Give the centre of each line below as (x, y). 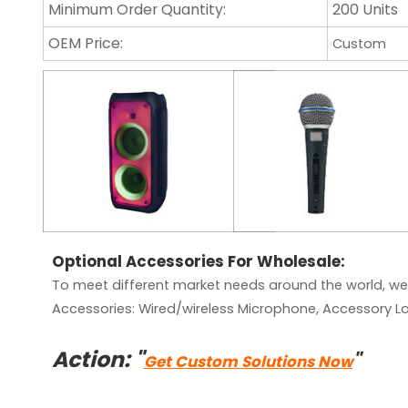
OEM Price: (85, 44)
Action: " (97, 360)
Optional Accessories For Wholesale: (198, 262)
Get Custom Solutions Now (248, 362)
